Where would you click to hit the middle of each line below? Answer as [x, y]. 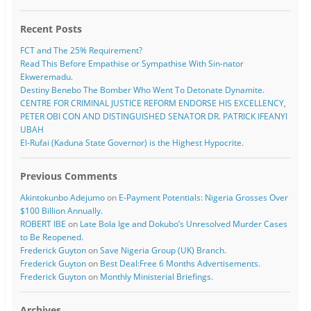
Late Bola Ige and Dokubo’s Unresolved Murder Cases [183, 224]
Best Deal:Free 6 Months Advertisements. [180, 264]
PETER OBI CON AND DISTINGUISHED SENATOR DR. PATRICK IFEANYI [153, 117]
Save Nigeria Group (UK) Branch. [163, 251]
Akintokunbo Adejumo [62, 198]
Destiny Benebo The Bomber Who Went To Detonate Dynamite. [142, 90]
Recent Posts [51, 29]
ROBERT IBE [43, 224]
